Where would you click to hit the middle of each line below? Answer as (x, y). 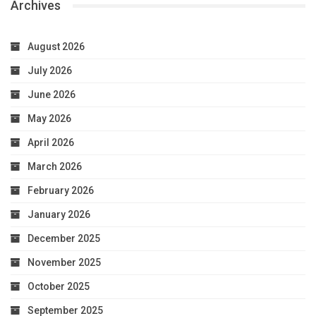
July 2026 (50, 70)
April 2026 (51, 142)
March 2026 (55, 166)
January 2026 (59, 214)
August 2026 (56, 46)
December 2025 (64, 238)
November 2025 (64, 262)
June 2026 (51, 94)
